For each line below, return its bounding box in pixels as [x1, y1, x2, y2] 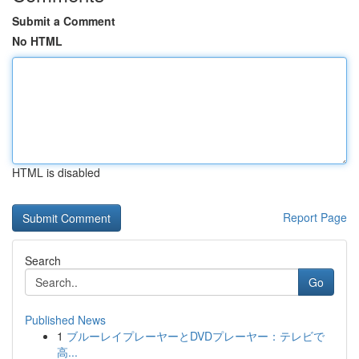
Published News [25, 312, 106, 328]
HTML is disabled [12, 164, 100, 180]
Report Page [283, 209, 347, 225]
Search [25, 252, 61, 268]
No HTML [12, 33, 63, 49]
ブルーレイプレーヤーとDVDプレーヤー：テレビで [67, 328, 325, 344]
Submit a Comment [12, 13, 115, 29]
